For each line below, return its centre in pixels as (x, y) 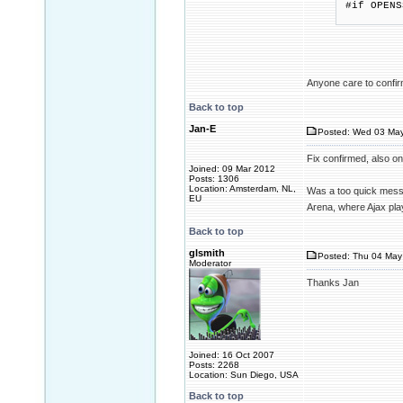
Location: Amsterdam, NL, (242, 188)
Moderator (210, 263)
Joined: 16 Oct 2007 (232, 355)
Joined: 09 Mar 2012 (232, 169)
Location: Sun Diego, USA (244, 375)
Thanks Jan (333, 282)
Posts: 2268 (214, 365)
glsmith (207, 253)
